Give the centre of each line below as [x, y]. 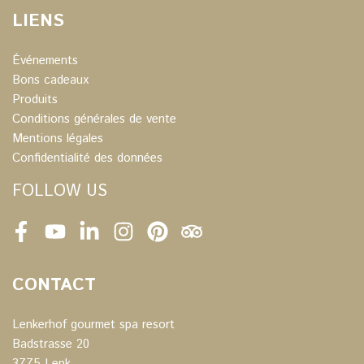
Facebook [47, 239]
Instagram [149, 239]
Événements [45, 60]
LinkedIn [110, 239]
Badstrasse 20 [51, 344]
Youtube [77, 239]
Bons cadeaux [50, 80]
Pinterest [181, 239]
